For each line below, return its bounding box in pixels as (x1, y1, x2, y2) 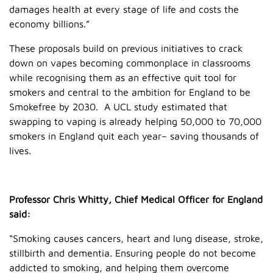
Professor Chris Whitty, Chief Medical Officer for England (9, 193, 263, 205)
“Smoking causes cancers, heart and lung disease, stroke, (9, 232, 263, 244)
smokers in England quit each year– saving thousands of (9, 130, 259, 141)
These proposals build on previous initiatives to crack (9, 42, 243, 54)
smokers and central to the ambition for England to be (9, 86, 250, 97)
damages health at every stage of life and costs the (9, 3, 239, 15)
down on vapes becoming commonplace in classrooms (9, 57, 250, 68)
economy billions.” (9, 18, 90, 29)
